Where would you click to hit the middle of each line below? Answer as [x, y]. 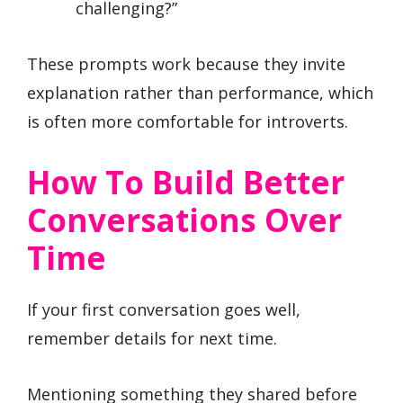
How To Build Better [186, 182]
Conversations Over [184, 219]
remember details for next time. [152, 338]
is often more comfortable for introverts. [188, 122]
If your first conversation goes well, [164, 309]
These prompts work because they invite [186, 64]
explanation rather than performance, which [200, 93]
